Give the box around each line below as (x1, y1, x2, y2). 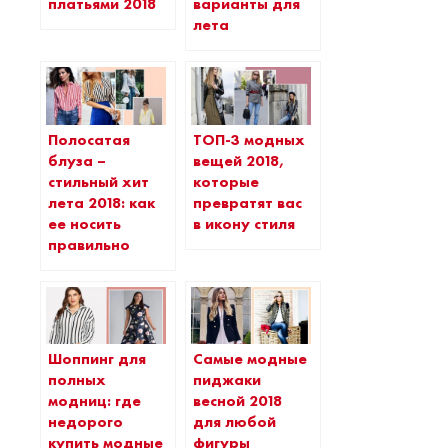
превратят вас (193, 192, 302, 213)
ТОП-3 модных (193, 129, 305, 150)
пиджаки (193, 370, 261, 391)
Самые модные (193, 349, 307, 370)
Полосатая (48, 129, 130, 150)
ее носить (48, 213, 121, 234)
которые (193, 171, 259, 192)
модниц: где (48, 391, 141, 412)
